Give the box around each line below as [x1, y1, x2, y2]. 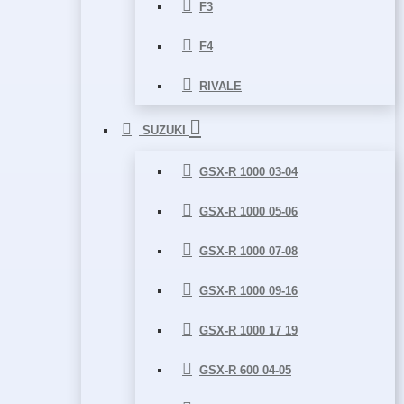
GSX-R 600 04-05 [199, 363, 291, 377]
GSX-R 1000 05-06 [199, 205, 298, 218]
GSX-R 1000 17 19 [199, 324, 298, 337]
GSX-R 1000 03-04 [199, 165, 298, 179]
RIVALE [199, 79, 242, 93]
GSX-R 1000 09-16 [199, 284, 298, 298]
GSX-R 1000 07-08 [199, 244, 298, 258]
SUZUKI [142, 124, 186, 137]
